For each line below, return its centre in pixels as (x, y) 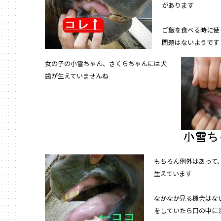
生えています (173, 173)
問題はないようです (191, 42)
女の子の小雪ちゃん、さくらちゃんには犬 (106, 63)
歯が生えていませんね (77, 76)
